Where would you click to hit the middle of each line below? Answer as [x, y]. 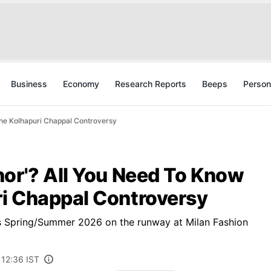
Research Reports [151, 84]
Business [29, 84]
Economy [81, 84]
